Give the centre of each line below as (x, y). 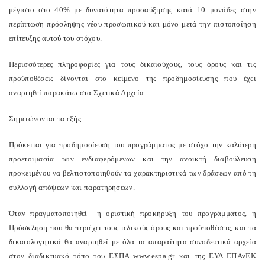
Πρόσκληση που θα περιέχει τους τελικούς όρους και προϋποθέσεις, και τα (132, 227)
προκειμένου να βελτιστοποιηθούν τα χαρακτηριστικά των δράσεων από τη (132, 173)
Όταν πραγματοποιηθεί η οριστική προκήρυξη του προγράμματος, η (132, 213)
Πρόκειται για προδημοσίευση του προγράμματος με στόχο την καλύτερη (132, 145)
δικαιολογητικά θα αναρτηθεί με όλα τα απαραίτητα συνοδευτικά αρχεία (132, 242)
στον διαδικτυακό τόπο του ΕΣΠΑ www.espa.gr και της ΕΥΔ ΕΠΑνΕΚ (132, 256)
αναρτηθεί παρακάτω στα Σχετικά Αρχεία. (77, 93)
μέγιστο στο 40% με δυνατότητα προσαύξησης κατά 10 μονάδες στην (132, 10)
